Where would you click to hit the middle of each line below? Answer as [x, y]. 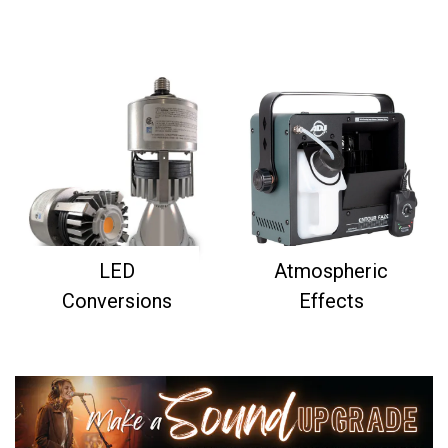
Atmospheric [331, 271]
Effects [331, 301]
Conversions [117, 301]
